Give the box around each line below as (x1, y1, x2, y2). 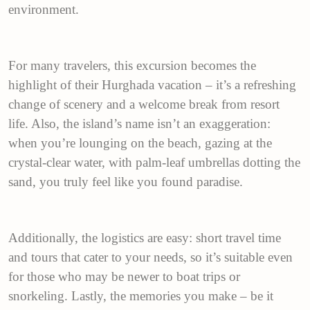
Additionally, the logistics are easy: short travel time (8, 230, 281, 245)
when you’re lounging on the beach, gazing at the (8, 135, 272, 150)
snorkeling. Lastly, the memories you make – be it (8, 288, 273, 303)
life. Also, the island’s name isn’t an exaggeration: (8, 116, 271, 131)
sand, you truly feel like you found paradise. (8, 174, 243, 189)
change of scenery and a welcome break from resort (8, 96, 280, 111)
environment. (8, 1, 79, 17)
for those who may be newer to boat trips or (8, 268, 240, 284)
